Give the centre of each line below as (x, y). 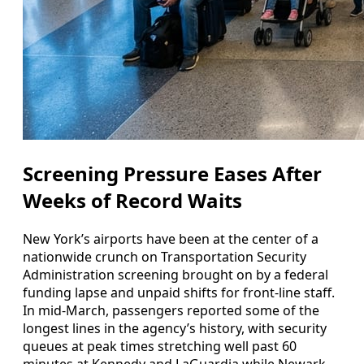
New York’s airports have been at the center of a (171, 238)
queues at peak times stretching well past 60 (160, 346)
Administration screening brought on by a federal (175, 274)
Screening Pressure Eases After (172, 173)
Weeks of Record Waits (132, 200)
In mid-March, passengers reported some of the (171, 310)
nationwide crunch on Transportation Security (165, 256)
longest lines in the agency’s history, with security (175, 328)
